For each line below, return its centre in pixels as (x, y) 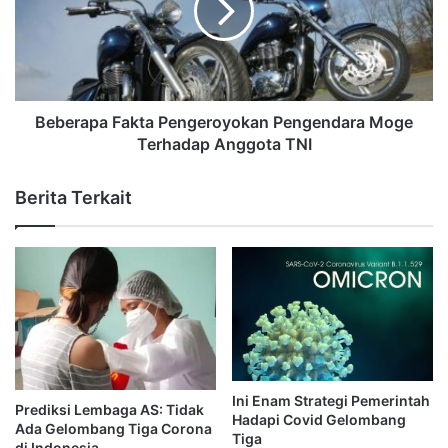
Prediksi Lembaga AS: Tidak (109, 409)
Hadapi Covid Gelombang (319, 419)
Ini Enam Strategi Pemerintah (331, 400)
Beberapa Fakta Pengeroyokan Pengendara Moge (224, 121)
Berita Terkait (73, 197)
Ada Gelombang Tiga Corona (113, 428)
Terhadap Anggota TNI (224, 143)
